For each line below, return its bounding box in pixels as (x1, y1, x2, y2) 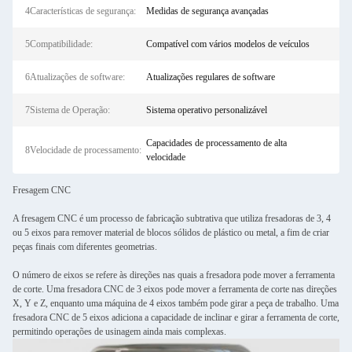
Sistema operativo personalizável (145, 104, 267, 115)
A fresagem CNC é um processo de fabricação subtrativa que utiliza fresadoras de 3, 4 (13, 213, 331, 224)
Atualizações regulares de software (145, 71, 275, 82)
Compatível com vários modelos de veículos (145, 38, 310, 49)
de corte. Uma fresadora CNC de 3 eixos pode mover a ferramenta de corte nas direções (13, 284, 337, 295)
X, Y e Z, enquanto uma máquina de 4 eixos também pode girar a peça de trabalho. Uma (13, 298, 339, 309)
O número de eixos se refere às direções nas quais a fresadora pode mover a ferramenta (13, 269, 335, 280)
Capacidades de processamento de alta (145, 137, 287, 148)
